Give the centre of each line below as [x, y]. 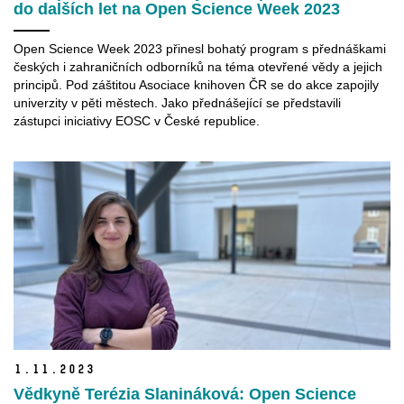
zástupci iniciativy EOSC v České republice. [137, 120]
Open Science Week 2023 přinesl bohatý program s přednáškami [200, 48]
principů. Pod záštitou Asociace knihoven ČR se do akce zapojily [196, 84]
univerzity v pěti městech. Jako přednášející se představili [177, 102]
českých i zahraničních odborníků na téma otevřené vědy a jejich [198, 66]
